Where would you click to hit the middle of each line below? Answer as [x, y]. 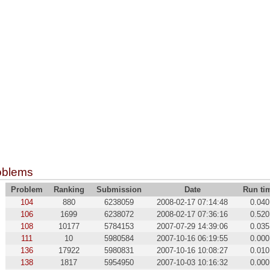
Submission [119, 190]
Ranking [69, 190]
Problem [27, 190]
